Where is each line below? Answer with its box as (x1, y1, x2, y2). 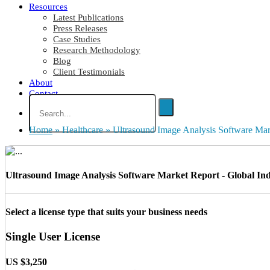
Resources (29, 2, 67, 12)
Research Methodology (53, 45, 140, 55)
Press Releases (53, 24, 107, 34)
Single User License (5, 230, 100, 243)
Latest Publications (53, 13, 124, 23)
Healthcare (62, 125, 105, 136)
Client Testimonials (53, 67, 125, 77)
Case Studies (53, 34, 101, 45)
